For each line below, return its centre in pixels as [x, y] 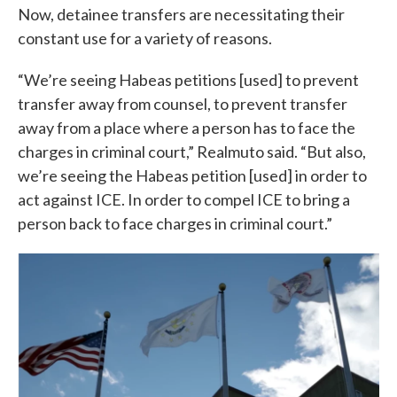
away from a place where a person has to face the [187, 128]
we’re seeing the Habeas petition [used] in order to [192, 176]
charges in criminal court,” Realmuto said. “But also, [192, 152]
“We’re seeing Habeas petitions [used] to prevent [188, 80]
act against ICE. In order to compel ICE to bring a [184, 200]
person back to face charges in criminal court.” [175, 224]
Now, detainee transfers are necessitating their [181, 15]
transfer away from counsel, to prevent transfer [183, 104]
